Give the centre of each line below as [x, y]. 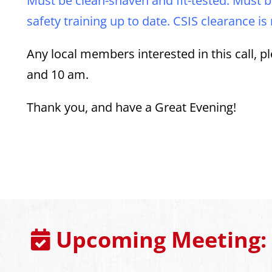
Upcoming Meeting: [159, 240]
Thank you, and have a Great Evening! [132, 107]
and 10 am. [58, 74]
